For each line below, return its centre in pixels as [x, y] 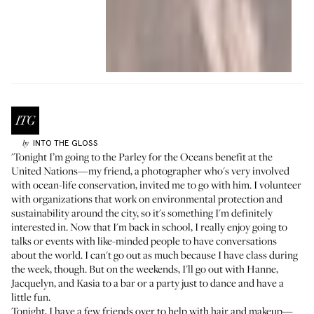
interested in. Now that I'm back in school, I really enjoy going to [149, 226]
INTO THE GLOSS [65, 143]
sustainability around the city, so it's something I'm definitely [142, 212]
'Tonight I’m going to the [65, 156]
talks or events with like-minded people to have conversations [144, 240]
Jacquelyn [33, 282]
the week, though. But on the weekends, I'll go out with [129, 268]
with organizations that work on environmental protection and [147, 198]
